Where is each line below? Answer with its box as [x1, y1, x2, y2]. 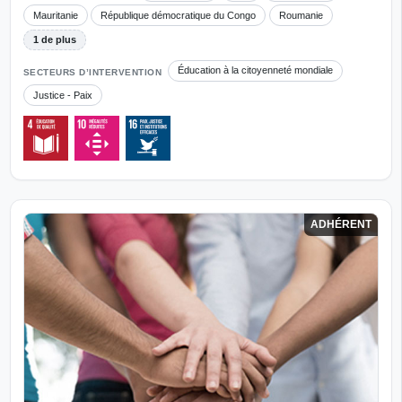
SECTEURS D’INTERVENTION [22, 66, 162, 77]
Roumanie [278, 9, 323, 21]
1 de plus [32, 33, 76, 45]
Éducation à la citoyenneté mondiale [178, 65, 334, 76]
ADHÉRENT [310, 218, 371, 232]
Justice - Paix [32, 89, 92, 100]
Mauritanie [32, 9, 78, 21]
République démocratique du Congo [100, 9, 257, 21]
